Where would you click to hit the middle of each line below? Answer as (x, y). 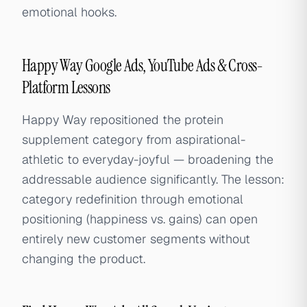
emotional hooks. (69, 12)
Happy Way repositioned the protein (123, 120)
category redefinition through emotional (133, 199)
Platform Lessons (66, 87)
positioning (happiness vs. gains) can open (140, 219)
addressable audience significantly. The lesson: (153, 179)
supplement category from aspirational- (134, 139)
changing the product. (84, 259)
